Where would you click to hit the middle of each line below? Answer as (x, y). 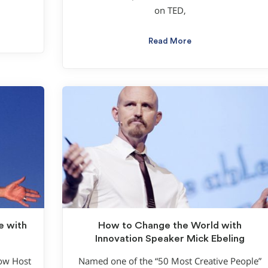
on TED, (170, 10)
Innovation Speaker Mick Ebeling (170, 238)
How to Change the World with (170, 225)
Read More (170, 41)
